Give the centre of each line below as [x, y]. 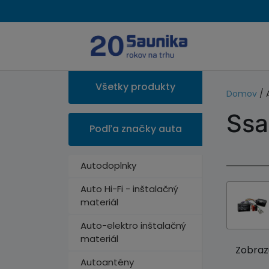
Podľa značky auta [135, 129]
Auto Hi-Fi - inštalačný [129, 189]
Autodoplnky [108, 165]
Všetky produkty [136, 87]
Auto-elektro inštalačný [133, 225]
